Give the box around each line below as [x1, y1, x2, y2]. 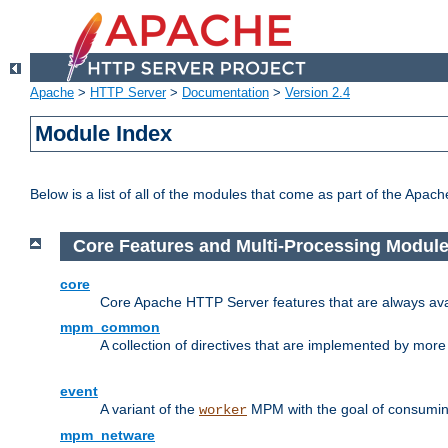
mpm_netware [60, 426, 155, 443]
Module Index [35, 121, 173, 147]
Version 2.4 [285, 85, 350, 101]
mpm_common [60, 318, 160, 335]
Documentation [182, 85, 269, 101]
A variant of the [100, 400, 199, 417]
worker [199, 401, 247, 418]
